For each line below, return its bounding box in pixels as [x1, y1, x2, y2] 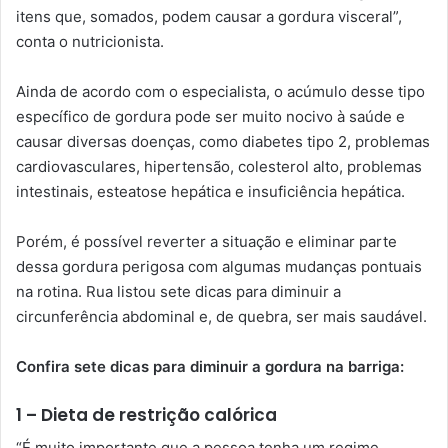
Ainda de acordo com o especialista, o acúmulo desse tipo [16, 81, 425, 101]
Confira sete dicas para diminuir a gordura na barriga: [16, 356, 404, 376]
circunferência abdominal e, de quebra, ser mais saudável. [16, 306, 427, 326]
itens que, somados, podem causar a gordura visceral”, [16, 6, 402, 26]
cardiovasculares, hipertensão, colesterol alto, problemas [16, 156, 422, 176]
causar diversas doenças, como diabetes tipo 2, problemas [16, 131, 430, 151]
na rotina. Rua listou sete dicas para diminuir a [16, 281, 341, 301]
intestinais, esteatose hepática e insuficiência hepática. [16, 181, 405, 201]
